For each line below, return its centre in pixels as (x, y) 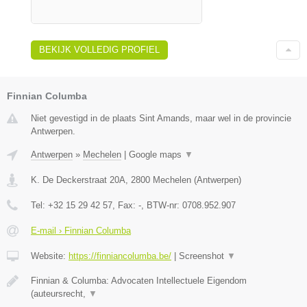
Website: (50, 256)
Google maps (157, 154)
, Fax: (125, 205)
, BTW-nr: (162, 205)
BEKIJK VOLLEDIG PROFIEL (99, 49)
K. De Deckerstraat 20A (78, 180)
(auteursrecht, (60, 293)
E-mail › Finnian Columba (81, 230)
